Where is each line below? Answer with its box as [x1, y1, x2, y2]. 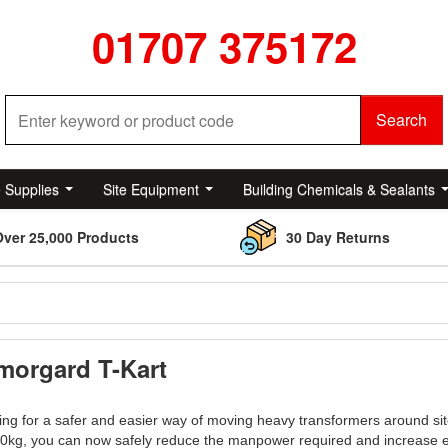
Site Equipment [103, 179, 199, 199]
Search [376, 108, 427, 131]
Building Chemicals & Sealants [243, 179, 435, 199]
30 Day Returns [286, 227, 390, 247]
